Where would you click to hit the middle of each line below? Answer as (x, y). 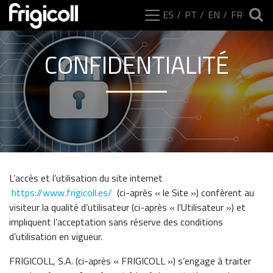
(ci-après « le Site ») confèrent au (183, 193)
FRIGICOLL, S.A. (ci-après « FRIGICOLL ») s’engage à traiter (130, 261)
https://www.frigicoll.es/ (62, 193)
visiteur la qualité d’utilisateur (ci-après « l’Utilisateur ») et (127, 207)
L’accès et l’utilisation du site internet (86, 178)
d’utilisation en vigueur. (56, 236)
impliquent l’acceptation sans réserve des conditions (116, 222)
